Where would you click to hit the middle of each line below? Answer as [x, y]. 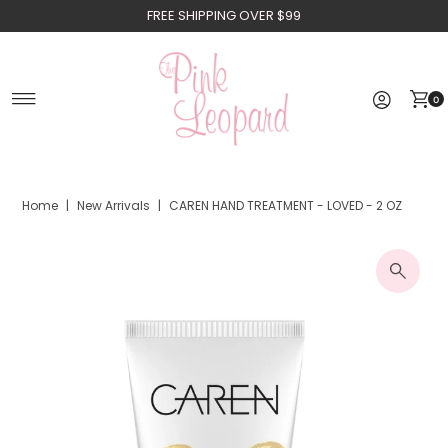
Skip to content [85, 23]
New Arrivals [114, 206]
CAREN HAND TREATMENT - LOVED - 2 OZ [286, 206]
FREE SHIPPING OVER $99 [223, 15]
